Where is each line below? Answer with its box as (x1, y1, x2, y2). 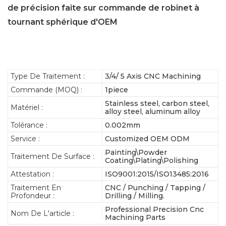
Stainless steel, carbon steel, (105, 98, 210, 108)
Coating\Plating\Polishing (105, 155, 199, 165)
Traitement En (11, 183, 61, 192)
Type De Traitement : (11, 71, 85, 81)
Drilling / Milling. (105, 191, 165, 200)
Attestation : (11, 169, 54, 179)
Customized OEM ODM (105, 134, 190, 143)
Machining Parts (105, 212, 166, 222)
